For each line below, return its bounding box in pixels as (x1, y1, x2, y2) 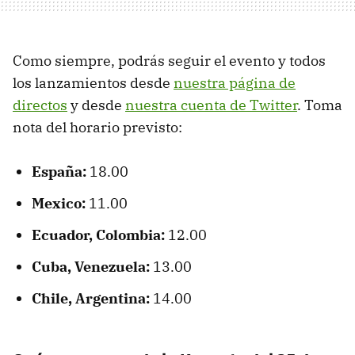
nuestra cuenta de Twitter (125, 95, 297, 114)
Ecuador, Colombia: (32, 225, 165, 244)
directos (13, 95, 67, 114)
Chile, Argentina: (32, 288, 150, 307)
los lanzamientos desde (13, 73, 174, 92)
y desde (67, 95, 125, 114)
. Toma (297, 95, 342, 114)
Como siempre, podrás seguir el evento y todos (13, 51, 326, 70)
